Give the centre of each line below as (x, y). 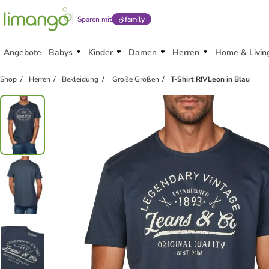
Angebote (23, 53)
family (134, 19)
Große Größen (134, 79)
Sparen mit (95, 19)
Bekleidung (80, 79)
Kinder (101, 53)
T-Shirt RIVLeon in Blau (210, 79)
